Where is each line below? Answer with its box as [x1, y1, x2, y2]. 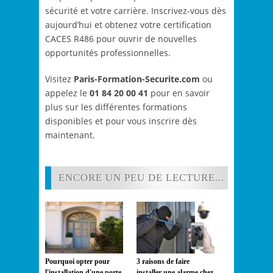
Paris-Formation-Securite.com [74, 73, 200, 85]
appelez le [45, 87, 90, 99]
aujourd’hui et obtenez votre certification [45, 19, 211, 31]
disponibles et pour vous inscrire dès [45, 115, 197, 127]
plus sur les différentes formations [45, 101, 187, 113]
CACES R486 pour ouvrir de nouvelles [45, 33, 197, 45]
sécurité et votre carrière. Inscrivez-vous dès [45, 5, 226, 17]
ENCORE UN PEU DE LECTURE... [58, 172, 224, 184]
